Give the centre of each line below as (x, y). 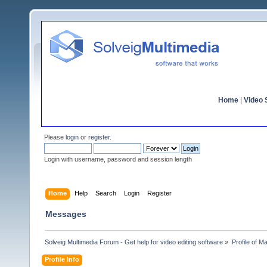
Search (106, 193)
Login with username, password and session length (118, 159)
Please (55, 137)
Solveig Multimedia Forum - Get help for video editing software (134, 242)
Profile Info (62, 259)
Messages (66, 214)
